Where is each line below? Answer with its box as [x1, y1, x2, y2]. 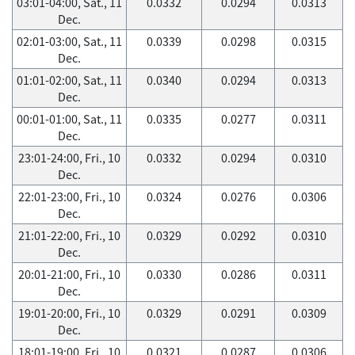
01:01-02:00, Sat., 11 [17, 71, 122, 89]
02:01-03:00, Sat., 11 [17, 32, 122, 50]
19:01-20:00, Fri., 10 [18, 304, 120, 322]
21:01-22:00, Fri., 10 [18, 227, 120, 244]
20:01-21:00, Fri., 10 [18, 265, 120, 283]
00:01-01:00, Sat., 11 [17, 110, 122, 128]
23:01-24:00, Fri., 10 [18, 149, 120, 166]
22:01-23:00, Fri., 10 [18, 188, 120, 205]
